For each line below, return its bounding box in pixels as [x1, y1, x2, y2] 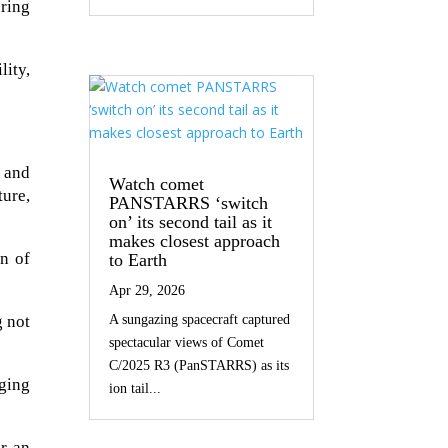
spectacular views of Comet [109, 335, 265, 351]
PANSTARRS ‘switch [109, 193, 269, 214]
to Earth [109, 250, 168, 271]
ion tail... [109, 381, 162, 397]
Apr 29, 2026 [109, 283, 186, 299]
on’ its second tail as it [109, 212, 273, 233]
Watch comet [109, 174, 205, 195]
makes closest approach [109, 231, 281, 252]
